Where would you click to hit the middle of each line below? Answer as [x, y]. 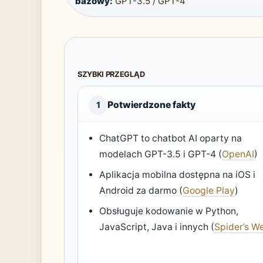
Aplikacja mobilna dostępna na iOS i [178, 175]
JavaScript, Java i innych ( [157, 227]
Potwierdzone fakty [151, 105]
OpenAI [238, 154]
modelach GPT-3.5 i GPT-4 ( [161, 154]
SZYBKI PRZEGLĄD [111, 75]
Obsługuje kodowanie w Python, [169, 211]
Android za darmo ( [141, 191]
